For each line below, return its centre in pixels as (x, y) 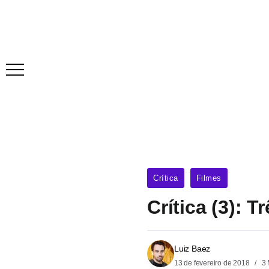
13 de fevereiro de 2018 (213, 263)
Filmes (209, 178)
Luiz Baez (192, 249)
